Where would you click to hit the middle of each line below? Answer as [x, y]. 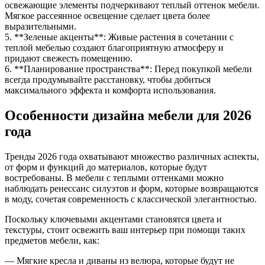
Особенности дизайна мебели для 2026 [128, 116]
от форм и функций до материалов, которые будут [106, 167]
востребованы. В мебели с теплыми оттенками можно [114, 177]
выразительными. [41, 27]
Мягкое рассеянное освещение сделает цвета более [107, 16]
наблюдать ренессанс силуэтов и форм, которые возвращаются [131, 188]
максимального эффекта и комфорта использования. [110, 91]
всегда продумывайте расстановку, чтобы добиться [108, 80]
